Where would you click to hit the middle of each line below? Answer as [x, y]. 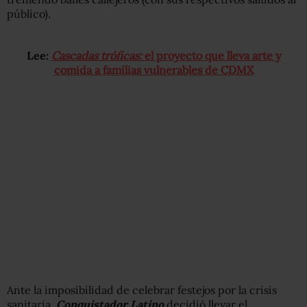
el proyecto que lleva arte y [212, 56]
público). [29, 14]
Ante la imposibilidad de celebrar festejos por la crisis [142, 290]
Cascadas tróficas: [98, 56]
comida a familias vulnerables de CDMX [153, 70]
